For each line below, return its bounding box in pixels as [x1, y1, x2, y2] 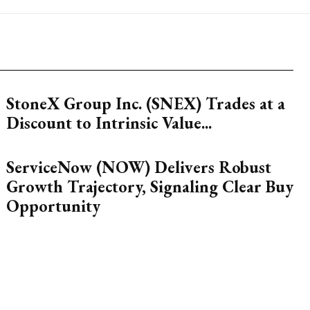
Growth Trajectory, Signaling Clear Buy [6, 176, 293, 197]
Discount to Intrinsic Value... [6, 112, 212, 134]
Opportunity [6, 195, 100, 217]
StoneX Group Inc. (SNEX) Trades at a [6, 93, 285, 114]
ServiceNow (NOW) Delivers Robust [6, 156, 271, 178]
